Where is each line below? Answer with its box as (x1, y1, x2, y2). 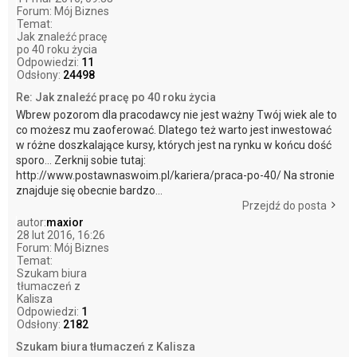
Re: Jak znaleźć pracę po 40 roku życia (16, 90, 216, 104)
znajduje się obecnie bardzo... (16, 183, 163, 197)
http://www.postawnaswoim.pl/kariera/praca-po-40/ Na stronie (16, 168, 335, 182)
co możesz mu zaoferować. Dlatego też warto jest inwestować (16, 123, 331, 136)
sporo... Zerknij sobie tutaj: (16, 153, 146, 167)
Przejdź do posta (242, 198, 327, 212)
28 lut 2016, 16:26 (17, 228, 105, 241)
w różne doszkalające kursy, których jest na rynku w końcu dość (16, 138, 331, 151)
